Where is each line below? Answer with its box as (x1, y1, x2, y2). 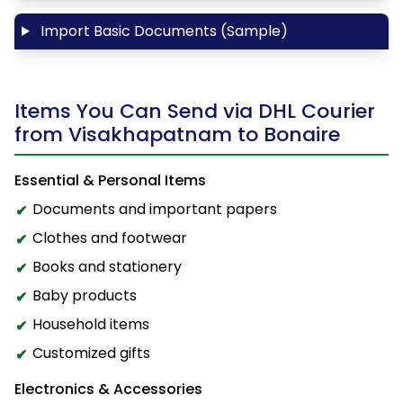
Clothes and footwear (32, 227, 187, 248)
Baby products (32, 284, 137, 306)
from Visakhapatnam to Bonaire (14, 120, 340, 148)
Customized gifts (32, 342, 150, 363)
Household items (32, 313, 149, 335)
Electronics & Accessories (14, 378, 202, 399)
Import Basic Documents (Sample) (36, 20, 288, 41)
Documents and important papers (32, 198, 277, 219)
